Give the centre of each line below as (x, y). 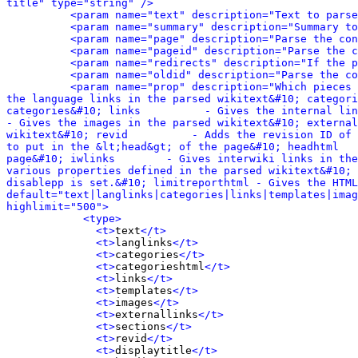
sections (141, 326)
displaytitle (153, 350)
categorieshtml (160, 267)
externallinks (157, 314)
